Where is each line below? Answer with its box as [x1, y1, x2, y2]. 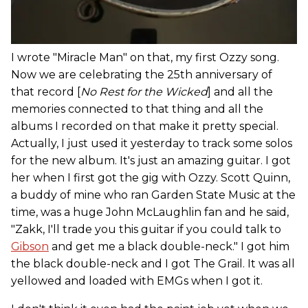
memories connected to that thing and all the [11, 102, 263, 115]
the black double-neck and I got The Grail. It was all [11, 256, 295, 270]
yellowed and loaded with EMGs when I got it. [11, 274, 263, 287]
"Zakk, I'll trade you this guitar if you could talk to [11, 222, 281, 236]
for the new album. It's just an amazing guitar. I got [11, 153, 291, 167]
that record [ [11, 85, 80, 98]
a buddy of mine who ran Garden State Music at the [11, 188, 296, 201]
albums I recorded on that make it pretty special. [11, 119, 278, 133]
